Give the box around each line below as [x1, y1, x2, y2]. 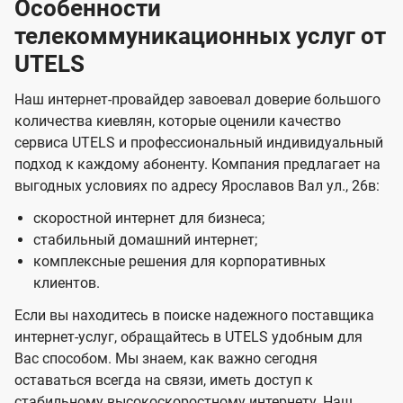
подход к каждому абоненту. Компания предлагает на [14, 156, 381, 174]
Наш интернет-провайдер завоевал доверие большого [14, 91, 381, 109]
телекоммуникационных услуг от [14, 22, 386, 50]
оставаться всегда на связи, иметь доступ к [14, 372, 313, 390]
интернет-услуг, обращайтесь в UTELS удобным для [14, 328, 363, 346]
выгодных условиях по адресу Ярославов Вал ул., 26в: [14, 177, 380, 195]
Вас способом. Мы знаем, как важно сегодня [14, 350, 318, 368]
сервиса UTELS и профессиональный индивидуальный [14, 134, 383, 152]
